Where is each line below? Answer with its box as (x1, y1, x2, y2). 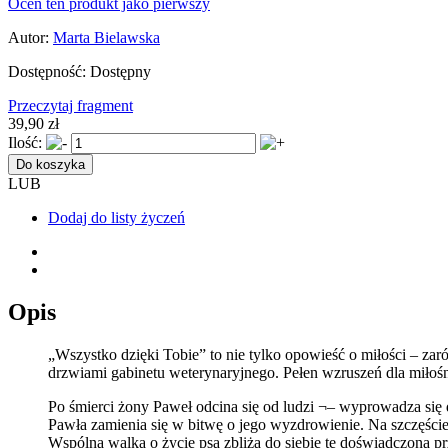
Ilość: (8, 133, 42, 151)
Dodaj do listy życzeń (48, 208, 185, 226)
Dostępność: (8, 62, 86, 80)
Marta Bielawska (53, 28, 160, 46)
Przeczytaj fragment (8, 96, 133, 114)
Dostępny (90, 62, 151, 80)
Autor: (8, 28, 49, 46)
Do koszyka (16, 156, 85, 172)
